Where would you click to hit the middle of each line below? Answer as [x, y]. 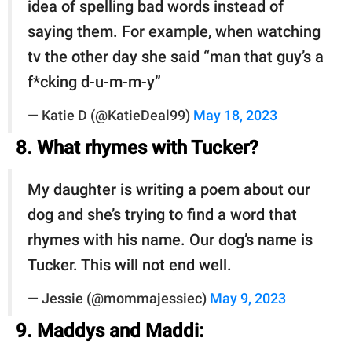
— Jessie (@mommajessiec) [119, 298]
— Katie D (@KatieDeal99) [110, 115]
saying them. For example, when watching [174, 31]
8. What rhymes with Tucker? [137, 147]
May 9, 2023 [248, 298]
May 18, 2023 [235, 115]
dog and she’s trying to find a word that [162, 214]
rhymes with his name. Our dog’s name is [170, 239]
